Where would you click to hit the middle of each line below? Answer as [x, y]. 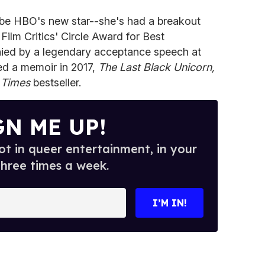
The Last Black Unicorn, [156, 67]
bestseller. [57, 82]
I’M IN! [169, 203]
